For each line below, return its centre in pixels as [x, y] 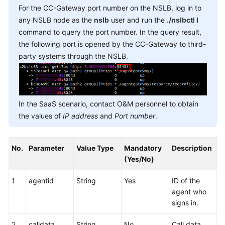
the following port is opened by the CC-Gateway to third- [112, 44]
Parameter [46, 148]
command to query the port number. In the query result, [110, 32]
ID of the [186, 181]
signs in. [185, 203]
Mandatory [143, 148]
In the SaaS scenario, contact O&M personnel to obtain [108, 104]
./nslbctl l [183, 20]
